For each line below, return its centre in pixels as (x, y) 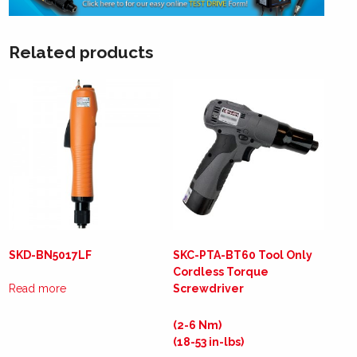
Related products (82, 53)
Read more (38, 288)
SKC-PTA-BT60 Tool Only (242, 255)
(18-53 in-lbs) (208, 342)
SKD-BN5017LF (51, 255)
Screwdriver (208, 288)
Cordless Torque (220, 271)
